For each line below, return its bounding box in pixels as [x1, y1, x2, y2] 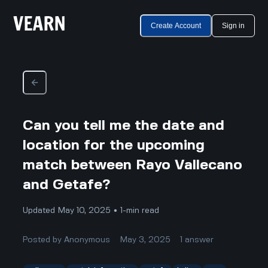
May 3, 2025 [120, 235, 171, 244]
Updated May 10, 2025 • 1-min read [23, 206, 160, 215]
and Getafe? [23, 178, 111, 192]
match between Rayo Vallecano [23, 158, 243, 172]
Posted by [23, 235, 65, 244]
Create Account [150, 22, 201, 30]
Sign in [221, 22, 245, 30]
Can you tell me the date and [23, 118, 225, 133]
